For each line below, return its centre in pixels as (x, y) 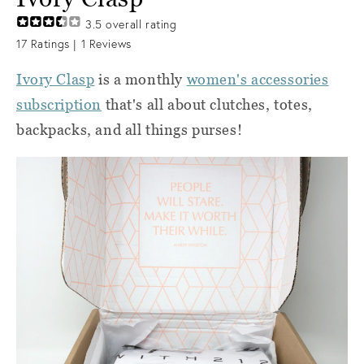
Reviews (108, 44)
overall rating (139, 24)
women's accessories (258, 79)
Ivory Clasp (56, 79)
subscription (59, 104)
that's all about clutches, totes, (207, 104)
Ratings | (54, 44)
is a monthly (141, 79)
